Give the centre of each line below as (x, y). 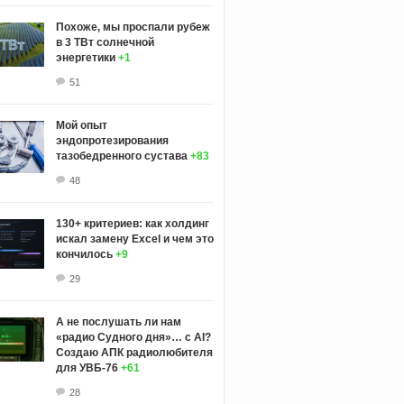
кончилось (84, 254)
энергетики (85, 57)
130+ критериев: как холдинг (132, 223)
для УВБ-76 (87, 367)
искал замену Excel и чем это (134, 239)
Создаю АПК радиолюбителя (134, 352)
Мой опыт (81, 125)
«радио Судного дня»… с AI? (133, 337)
